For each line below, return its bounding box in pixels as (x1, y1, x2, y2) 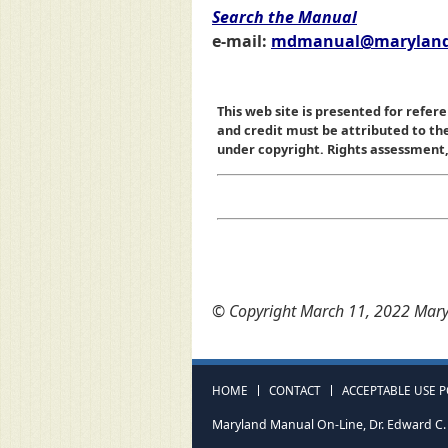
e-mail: (212, 30, 271, 53)
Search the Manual (212, 6, 357, 29)
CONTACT (269, 382, 321, 399)
